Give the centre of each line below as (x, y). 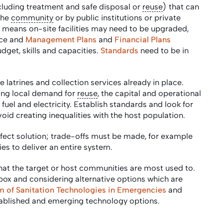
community (32, 17)
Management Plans (61, 39)
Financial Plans (143, 39)
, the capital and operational (149, 93)
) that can (181, 6)
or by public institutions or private (117, 17)
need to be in (165, 50)
